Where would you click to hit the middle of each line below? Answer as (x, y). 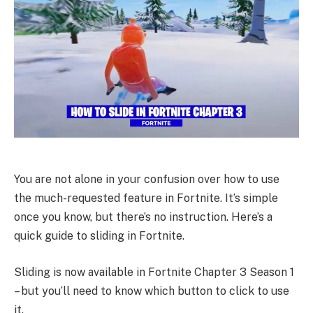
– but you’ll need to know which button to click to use (152, 291)
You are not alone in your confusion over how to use (147, 180)
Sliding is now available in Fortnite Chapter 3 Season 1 (154, 272)
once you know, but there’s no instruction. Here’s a (143, 217)
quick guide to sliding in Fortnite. (99, 236)
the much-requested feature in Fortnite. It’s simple (146, 198)
